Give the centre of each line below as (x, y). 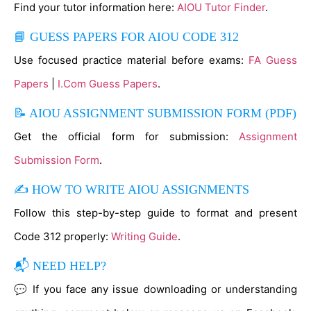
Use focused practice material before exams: (131, 60)
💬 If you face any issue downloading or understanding (155, 289)
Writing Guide (144, 236)
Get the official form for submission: (126, 136)
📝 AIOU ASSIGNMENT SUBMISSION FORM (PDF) (155, 113)
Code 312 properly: (62, 236)
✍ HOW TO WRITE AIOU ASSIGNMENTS (132, 190)
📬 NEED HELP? (60, 266)
